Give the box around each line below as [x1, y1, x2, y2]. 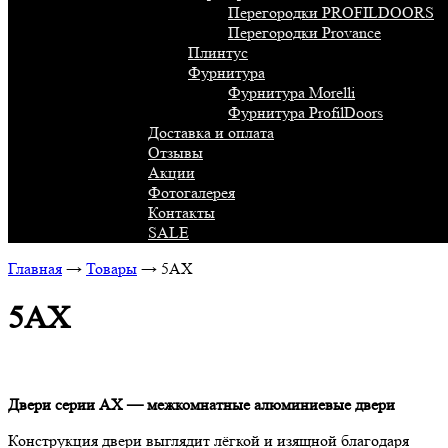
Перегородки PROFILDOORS [228, 2, 434, 22]
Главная [8, 258, 62, 278]
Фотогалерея [148, 182, 235, 202]
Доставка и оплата [148, 122, 274, 142]
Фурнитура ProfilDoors [228, 102, 383, 122]
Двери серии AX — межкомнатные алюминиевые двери [8, 394, 395, 414]
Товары [86, 258, 137, 278]
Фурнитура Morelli [228, 82, 355, 102]
